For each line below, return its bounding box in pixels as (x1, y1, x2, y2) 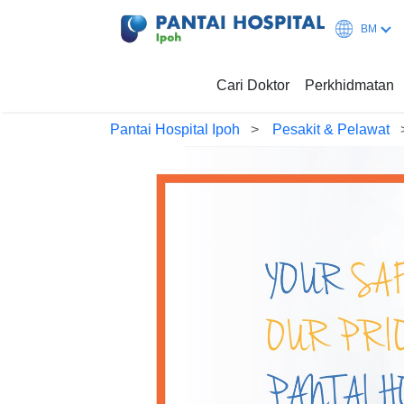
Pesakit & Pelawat (272, 121, 394, 137)
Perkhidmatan (305, 77, 402, 93)
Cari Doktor (216, 77, 289, 93)
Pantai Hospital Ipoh (109, 121, 240, 137)
